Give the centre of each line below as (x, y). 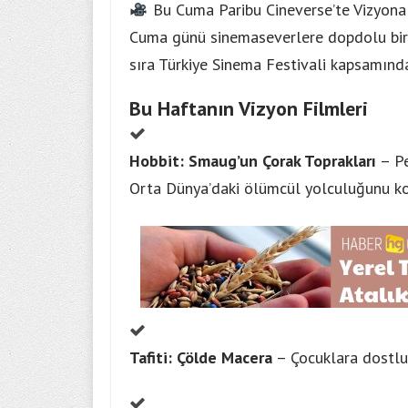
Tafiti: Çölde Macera (201, 357)
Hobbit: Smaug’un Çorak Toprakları (253, 161)
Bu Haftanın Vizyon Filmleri (249, 108)
